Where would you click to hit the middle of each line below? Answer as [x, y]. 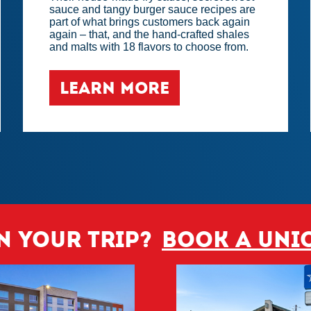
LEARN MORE [115, 88]
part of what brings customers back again [150, 22]
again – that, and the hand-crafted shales [150, 35]
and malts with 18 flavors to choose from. [149, 47]
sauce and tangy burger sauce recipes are [153, 10]
